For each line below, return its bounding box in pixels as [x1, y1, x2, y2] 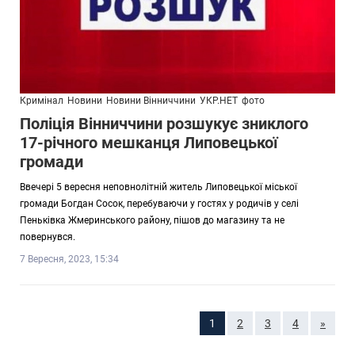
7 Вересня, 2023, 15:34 [20, 253, 119, 265]
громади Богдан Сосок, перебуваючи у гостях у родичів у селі [20, 197, 299, 209]
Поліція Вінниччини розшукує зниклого [20, 113, 308, 133]
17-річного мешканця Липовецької [20, 132, 277, 152]
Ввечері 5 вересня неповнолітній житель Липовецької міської [20, 181, 297, 193]
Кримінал [20, 94, 63, 106]
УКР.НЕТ [200, 94, 238, 106]
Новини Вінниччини [106, 94, 196, 106]
